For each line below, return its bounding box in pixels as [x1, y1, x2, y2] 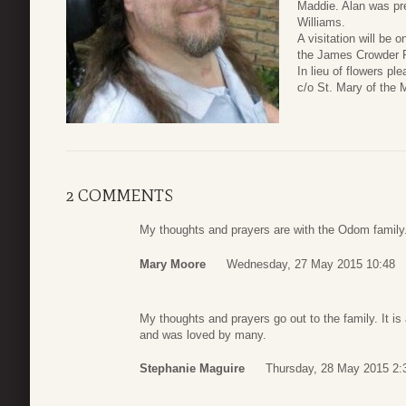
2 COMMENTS [66, 186, 173, 207]
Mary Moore [140, 256, 206, 271]
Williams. [297, 15, 345, 30]
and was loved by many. [140, 327, 266, 342]
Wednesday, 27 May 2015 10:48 [227, 256, 395, 271]
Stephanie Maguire [140, 362, 245, 376]
